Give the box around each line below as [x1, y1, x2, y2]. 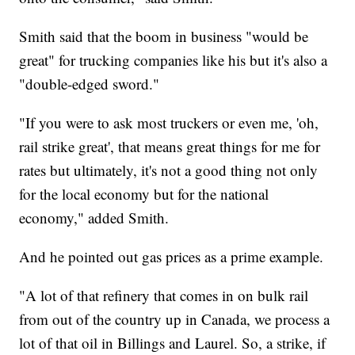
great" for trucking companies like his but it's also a [19, 50, 328, 71]
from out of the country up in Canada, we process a [19, 309, 330, 330]
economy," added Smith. [19, 208, 170, 228]
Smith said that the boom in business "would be [19, 26, 309, 47]
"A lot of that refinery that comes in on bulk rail [19, 285, 309, 306]
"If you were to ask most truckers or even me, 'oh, [19, 113, 319, 133]
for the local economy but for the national [19, 184, 269, 204]
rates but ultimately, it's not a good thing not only [19, 160, 319, 181]
